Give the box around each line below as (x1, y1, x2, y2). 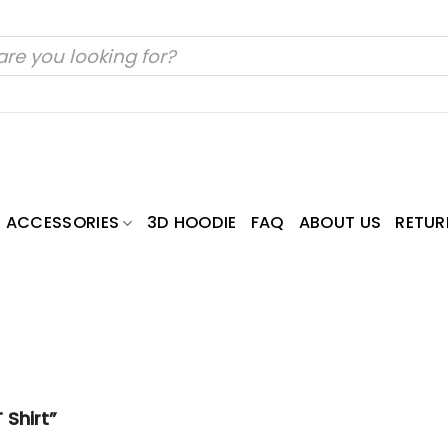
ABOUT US (298, 211, 382, 235)
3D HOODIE (146, 211, 237, 235)
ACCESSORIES (5, 211, 120, 235)
